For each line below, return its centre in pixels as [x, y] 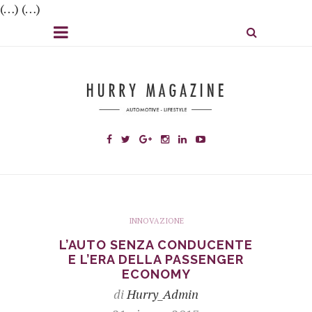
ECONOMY [156, 274]
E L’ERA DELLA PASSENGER [156, 259]
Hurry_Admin [163, 294]
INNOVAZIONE [156, 220]
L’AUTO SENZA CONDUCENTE [156, 244]
